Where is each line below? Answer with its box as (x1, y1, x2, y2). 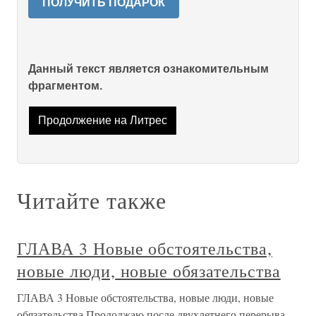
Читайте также (17, 185, 166, 216)
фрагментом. (28, 80, 102, 92)
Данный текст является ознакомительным (28, 63, 269, 75)
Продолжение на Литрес (37, 114, 167, 127)
